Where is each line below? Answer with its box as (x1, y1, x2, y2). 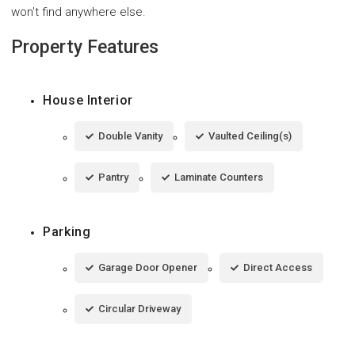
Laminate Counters (174, 171, 263, 184)
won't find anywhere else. (11, 5, 146, 20)
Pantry (98, 171, 128, 184)
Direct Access (243, 261, 312, 274)
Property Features (11, 36, 158, 59)
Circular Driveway (98, 303, 181, 315)
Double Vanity (98, 130, 162, 143)
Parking (43, 224, 91, 240)
